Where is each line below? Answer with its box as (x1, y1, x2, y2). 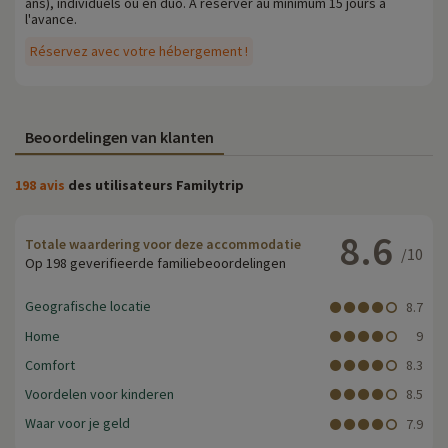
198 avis (15, 176, 65, 195)
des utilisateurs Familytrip (65, 176, 244, 195)
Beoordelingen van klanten (25, 127, 214, 148)
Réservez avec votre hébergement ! (30, 42, 248, 61)
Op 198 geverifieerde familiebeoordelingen (25, 254, 286, 273)
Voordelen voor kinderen (25, 385, 174, 404)
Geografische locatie (25, 297, 151, 316)
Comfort (25, 355, 75, 374)
